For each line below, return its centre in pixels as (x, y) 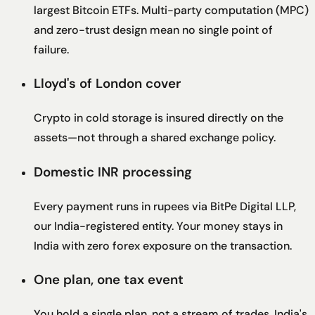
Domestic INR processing (113, 172)
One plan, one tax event (109, 280)
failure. (51, 49)
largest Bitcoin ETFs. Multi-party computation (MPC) (171, 10)
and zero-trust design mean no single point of (153, 30)
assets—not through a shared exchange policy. (155, 138)
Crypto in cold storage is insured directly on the (159, 118)
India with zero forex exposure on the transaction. (163, 245)
